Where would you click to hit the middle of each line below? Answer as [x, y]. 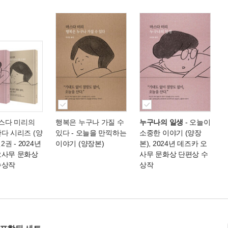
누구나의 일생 [162, 122]
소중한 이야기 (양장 [170, 133]
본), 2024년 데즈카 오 [173, 143]
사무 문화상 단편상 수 [174, 154]
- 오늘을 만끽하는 [98, 133]
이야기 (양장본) [80, 143]
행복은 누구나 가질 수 [90, 122]
